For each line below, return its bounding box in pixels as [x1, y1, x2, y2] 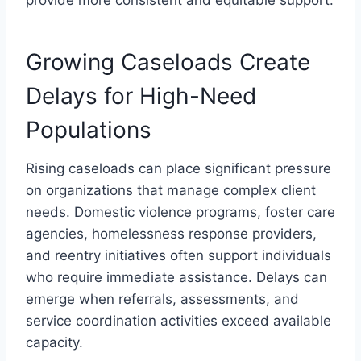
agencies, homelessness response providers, [26, 225, 317, 242]
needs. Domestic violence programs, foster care [26, 203, 335, 220]
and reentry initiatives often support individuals [26, 247, 331, 263]
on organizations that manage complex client [26, 181, 316, 198]
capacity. [26, 334, 87, 351]
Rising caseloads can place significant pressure [26, 160, 331, 176]
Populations [26, 115, 151, 143]
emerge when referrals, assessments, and [26, 290, 299, 307]
